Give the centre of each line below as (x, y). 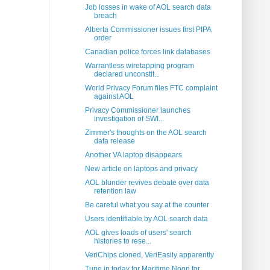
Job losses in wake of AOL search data (148, 8)
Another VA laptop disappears (133, 155)
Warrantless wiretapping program (139, 66)
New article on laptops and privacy (141, 169)
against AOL (114, 97)
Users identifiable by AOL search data (146, 219)
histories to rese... (122, 241)
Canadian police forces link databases (147, 52)
